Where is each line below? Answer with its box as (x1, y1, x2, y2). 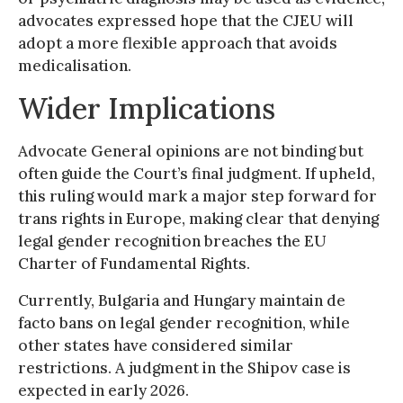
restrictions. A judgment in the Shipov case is (18, 357, 351, 378)
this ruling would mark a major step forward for (18, 185, 377, 206)
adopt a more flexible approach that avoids (18, 32, 337, 53)
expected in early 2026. (18, 380, 189, 400)
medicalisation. (18, 55, 131, 76)
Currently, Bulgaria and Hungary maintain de (18, 290, 345, 310)
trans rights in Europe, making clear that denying (18, 208, 379, 228)
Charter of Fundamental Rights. (18, 253, 250, 273)
